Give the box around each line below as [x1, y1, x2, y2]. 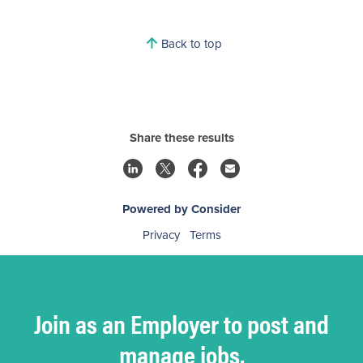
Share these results [129, 129, 234, 147]
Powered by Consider [122, 200, 241, 219]
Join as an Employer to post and [34, 305, 329, 342]
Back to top [160, 34, 222, 52]
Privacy [142, 226, 180, 244]
